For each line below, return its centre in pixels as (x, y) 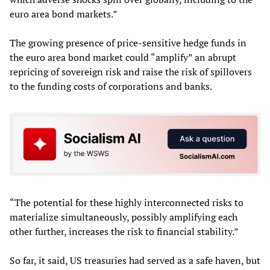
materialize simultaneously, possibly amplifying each (124, 217)
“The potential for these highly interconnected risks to (127, 203)
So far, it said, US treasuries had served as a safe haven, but (135, 261)
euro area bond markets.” (64, 14)
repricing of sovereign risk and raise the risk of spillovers (131, 71)
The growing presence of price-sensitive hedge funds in (128, 42)
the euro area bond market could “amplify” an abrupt (123, 57)
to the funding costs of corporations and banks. (111, 86)
